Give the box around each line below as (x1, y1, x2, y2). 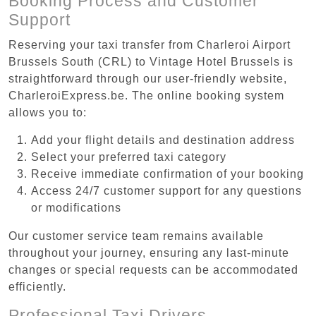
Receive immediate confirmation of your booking (31, 167, 304, 180)
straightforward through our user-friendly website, (8, 72, 287, 85)
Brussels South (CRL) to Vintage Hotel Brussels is (8, 55, 293, 68)
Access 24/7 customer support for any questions (31, 184, 302, 197)
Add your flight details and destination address (31, 133, 295, 146)
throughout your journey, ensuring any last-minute (8, 246, 289, 259)
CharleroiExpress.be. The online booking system (8, 89, 284, 102)
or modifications (31, 201, 121, 214)
